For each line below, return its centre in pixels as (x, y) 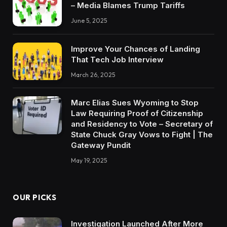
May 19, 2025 (89, 161)
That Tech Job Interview (117, 59)
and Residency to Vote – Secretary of (142, 124)
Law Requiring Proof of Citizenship (137, 113)
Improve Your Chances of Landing (136, 49)
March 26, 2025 (93, 74)
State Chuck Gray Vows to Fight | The (142, 135)
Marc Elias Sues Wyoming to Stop (135, 103)
